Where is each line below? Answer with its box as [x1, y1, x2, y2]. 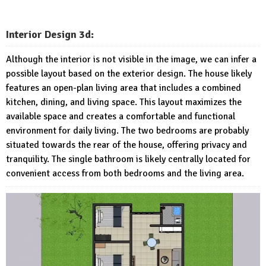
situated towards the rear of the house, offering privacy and [6, 139, 247, 151]
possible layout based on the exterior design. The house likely [6, 68, 252, 80]
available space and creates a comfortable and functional [6, 110, 235, 123]
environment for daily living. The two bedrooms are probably [6, 125, 249, 137]
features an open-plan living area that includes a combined [6, 82, 241, 94]
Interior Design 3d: [6, 28, 94, 42]
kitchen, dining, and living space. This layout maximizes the [6, 96, 242, 109]
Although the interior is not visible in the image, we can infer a [6, 53, 256, 66]
